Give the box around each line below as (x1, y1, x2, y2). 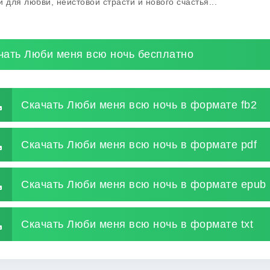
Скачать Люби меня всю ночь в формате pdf (21, 138, 257, 151)
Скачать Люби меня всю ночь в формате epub (21, 178, 266, 190)
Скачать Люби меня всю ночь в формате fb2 (21, 98, 257, 111)
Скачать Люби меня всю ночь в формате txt (21, 218, 253, 230)
